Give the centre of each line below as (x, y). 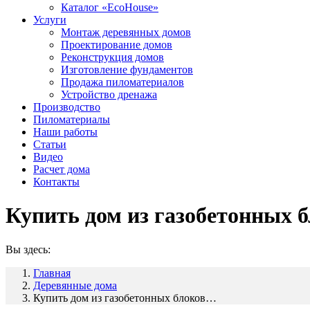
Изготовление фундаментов (127, 70)
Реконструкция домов (112, 57)
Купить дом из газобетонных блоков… (125, 298)
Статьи (50, 144)
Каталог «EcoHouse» (110, 7)
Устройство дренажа (109, 94)
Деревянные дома (75, 285)
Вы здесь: (28, 249)
